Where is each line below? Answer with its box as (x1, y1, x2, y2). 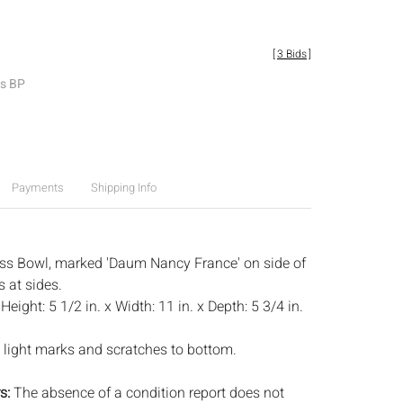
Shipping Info (90, 179, 157, 196)
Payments (11, 179, 64, 196)
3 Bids (277, 46, 307, 62)
